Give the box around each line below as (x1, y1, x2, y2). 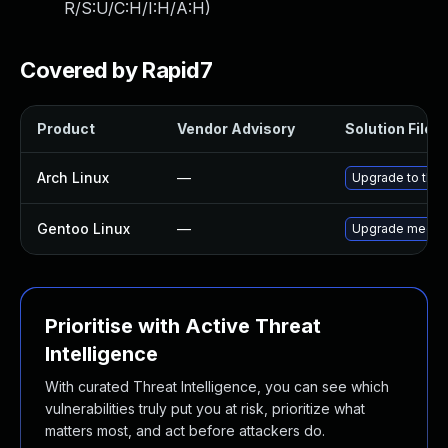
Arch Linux (37, 169, 109, 186)
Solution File (345, 120, 433, 137)
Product (37, 120, 95, 137)
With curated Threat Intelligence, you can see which (45, 378, 389, 395)
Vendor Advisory (177, 120, 295, 137)
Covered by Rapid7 (20, 57, 213, 83)
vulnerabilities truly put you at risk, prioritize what (45, 400, 365, 417)
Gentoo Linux (37, 220, 130, 237)
